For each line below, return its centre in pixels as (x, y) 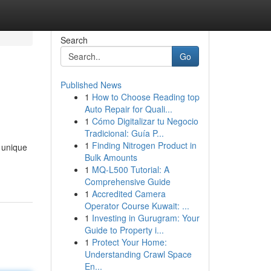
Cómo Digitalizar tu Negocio (145, 121)
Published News (91, 85)
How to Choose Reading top (145, 97)
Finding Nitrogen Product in (144, 145)
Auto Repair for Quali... (128, 109)
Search (74, 40)
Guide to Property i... (124, 230)
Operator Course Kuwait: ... (137, 206)
